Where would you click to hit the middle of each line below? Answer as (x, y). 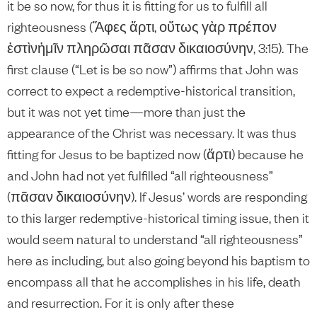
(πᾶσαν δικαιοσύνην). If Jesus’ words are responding (157, 196)
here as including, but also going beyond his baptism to (158, 260)
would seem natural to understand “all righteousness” (155, 238)
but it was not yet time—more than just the (126, 111)
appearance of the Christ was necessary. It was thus (152, 132)
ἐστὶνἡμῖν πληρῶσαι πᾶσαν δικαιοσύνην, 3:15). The (158, 47)
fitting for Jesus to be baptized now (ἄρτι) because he (155, 154)
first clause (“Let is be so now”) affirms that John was (153, 69)
